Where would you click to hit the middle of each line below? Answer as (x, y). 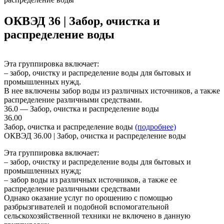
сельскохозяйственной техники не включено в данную (97, 215)
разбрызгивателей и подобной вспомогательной (86, 206)
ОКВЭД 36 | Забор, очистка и (82, 21)
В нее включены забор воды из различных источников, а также (112, 90)
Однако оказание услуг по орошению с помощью (88, 197)
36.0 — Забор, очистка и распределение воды (81, 108)
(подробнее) (155, 126)
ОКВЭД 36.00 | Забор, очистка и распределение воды (95, 135)
